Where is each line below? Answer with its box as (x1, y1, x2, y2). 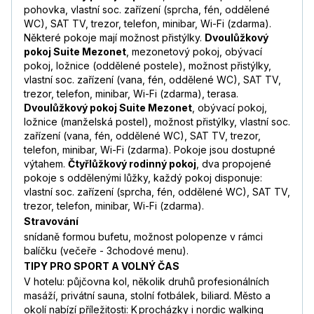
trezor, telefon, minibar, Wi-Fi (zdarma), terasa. (24, 88, 238, 100)
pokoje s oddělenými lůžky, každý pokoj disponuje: (24, 172, 262, 184)
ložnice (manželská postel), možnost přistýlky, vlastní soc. (24, 116, 290, 128)
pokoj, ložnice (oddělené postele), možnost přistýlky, (24, 60, 271, 72)
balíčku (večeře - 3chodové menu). (24, 245, 189, 257)
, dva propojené (196, 158, 271, 170)
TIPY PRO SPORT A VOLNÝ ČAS (24, 260, 179, 273)
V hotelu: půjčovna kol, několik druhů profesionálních (24, 275, 269, 288)
